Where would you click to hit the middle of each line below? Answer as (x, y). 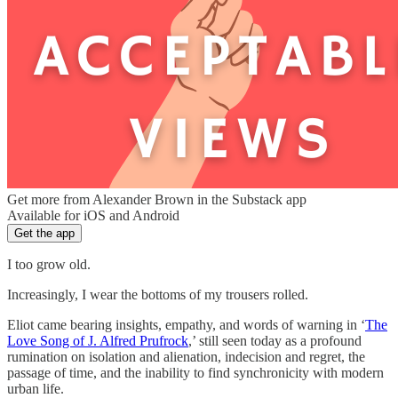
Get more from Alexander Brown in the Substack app (157, 199)
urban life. (36, 388)
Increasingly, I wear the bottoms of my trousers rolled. (158, 294)
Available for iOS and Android (93, 215)
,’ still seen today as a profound (275, 340)
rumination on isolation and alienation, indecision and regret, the (186, 356)
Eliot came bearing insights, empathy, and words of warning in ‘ (186, 324)
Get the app (44, 233)
